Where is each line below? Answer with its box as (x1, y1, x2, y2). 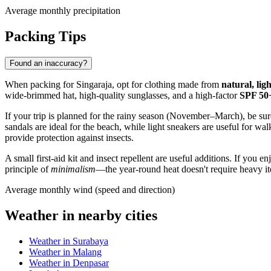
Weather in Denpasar (29, 257, 109, 268)
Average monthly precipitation (5, 5, 120, 16)
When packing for (5, 79, 76, 90)
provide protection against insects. (5, 132, 134, 143)
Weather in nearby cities (5, 207, 157, 224)
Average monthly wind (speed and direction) (5, 184, 175, 195)
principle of (5, 164, 51, 175)
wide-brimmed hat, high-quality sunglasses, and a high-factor (5, 90, 240, 101)
